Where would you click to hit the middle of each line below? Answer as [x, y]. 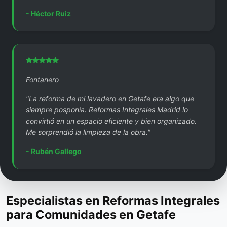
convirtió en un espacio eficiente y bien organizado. [111, 121]
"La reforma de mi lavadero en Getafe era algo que [110, 98]
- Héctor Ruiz [48, 13]
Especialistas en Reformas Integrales [113, 200]
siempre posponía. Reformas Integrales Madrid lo [107, 109]
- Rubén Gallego [54, 151]
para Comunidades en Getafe [91, 214]
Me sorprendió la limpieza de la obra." [88, 132]
